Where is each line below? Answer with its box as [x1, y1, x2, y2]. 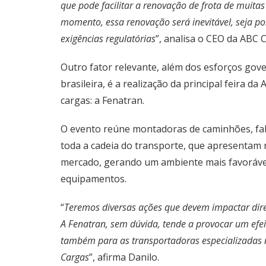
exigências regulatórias [61, 32, 156, 45]
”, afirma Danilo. [89, 251, 159, 264]
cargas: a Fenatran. [61, 94, 144, 107]
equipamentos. [61, 172, 126, 185]
